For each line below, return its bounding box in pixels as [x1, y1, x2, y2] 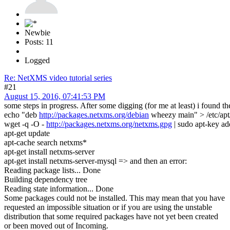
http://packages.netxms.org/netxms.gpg [46, 120, 172, 129]
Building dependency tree [4, 175, 102, 184]
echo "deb [4, 110, 39, 120]
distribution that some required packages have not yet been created [4, 212, 218, 221]
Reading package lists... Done [4, 166, 101, 175]
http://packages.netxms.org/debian [39, 110, 149, 120]
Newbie [25, 28, 50, 37]
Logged [25, 56, 50, 65]
